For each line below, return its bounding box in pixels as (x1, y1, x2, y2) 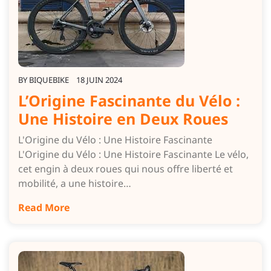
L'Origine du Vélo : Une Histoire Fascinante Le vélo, (18, 147, 249, 161)
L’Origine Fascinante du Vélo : (18, 90, 240, 111)
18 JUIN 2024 (76, 74, 122, 85)
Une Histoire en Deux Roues (18, 108, 228, 129)
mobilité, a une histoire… (18, 176, 131, 190)
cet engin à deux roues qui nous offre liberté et (18, 162, 233, 175)
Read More (18, 200, 70, 214)
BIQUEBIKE (29, 74, 69, 85)
